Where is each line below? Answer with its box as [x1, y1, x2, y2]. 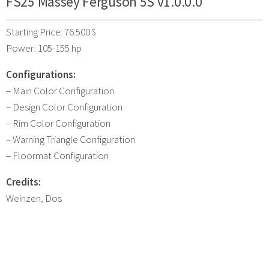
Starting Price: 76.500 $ [6, 25, 96, 38]
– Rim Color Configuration [6, 116, 110, 130]
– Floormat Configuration [6, 148, 109, 162]
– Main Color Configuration [6, 83, 114, 97]
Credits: [6, 175, 41, 189]
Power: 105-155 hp [6, 41, 82, 55]
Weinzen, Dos [6, 191, 62, 205]
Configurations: [6, 67, 76, 81]
